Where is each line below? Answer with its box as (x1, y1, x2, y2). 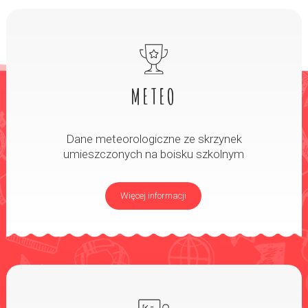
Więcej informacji (120, 190, 187, 201)
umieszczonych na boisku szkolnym (63, 147, 245, 161)
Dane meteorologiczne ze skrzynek (65, 132, 242, 146)
